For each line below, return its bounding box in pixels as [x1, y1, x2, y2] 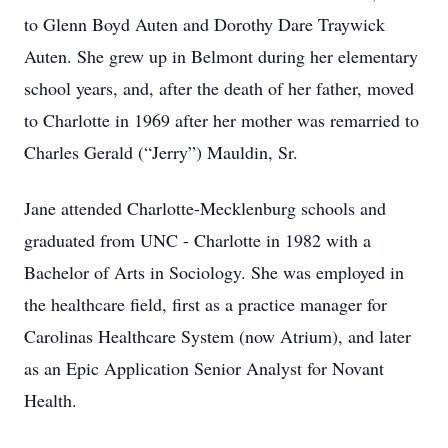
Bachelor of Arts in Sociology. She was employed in [24, 260, 404, 284]
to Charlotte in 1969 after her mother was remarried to [24, 108, 419, 132]
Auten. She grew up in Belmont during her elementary [24, 44, 418, 68]
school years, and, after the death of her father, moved [24, 76, 414, 100]
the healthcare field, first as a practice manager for [24, 292, 387, 316]
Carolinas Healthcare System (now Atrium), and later [24, 324, 411, 348]
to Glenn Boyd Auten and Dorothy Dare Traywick [24, 12, 385, 36]
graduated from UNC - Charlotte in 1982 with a [24, 228, 371, 252]
